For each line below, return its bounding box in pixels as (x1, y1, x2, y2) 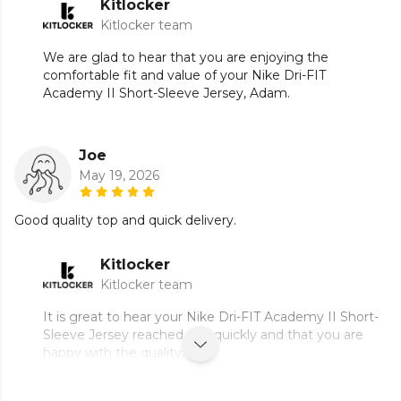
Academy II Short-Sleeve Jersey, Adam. (43, 84, 290, 101)
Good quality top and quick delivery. (14, 211, 236, 228)
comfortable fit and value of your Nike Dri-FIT (43, 66, 326, 83)
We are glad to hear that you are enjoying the (43, 48, 328, 65)
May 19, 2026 (79, 166, 159, 183)
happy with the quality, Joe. (43, 344, 213, 361)
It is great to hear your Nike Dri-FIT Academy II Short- (43, 308, 379, 325)
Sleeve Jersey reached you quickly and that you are (43, 326, 363, 343)
